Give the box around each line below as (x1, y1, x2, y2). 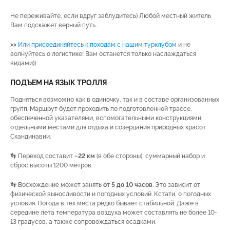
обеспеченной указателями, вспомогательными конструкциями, (10, 114, 203, 122)
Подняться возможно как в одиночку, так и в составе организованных (10, 95, 219, 103)
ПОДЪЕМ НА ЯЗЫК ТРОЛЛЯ (10, 78, 107, 87)
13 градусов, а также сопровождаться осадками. (10, 218, 156, 225)
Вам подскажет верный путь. (10, 21, 97, 29)
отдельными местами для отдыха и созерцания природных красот (10, 123, 206, 131)
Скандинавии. (10, 132, 51, 140)
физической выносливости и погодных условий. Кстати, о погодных (10, 190, 211, 198)
